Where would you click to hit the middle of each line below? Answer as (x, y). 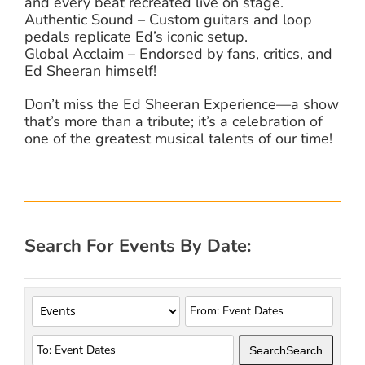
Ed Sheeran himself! (90, 70)
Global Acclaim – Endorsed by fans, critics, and (178, 53)
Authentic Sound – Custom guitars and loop (168, 19)
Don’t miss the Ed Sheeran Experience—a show (182, 104)
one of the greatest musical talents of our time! (178, 138)
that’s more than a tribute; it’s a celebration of (174, 121)
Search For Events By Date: (138, 246)
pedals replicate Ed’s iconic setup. (136, 36)
